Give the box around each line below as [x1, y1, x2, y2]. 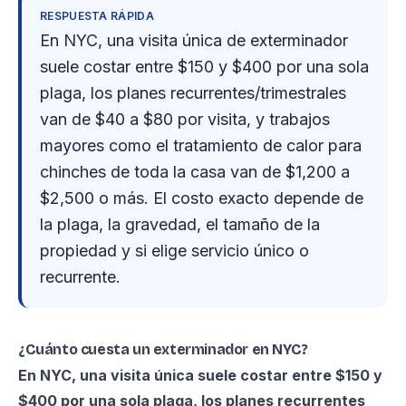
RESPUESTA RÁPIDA [40, 9, 154, 23]
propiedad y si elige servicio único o [40, 241, 309, 260]
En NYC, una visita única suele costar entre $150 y [18, 366, 382, 384]
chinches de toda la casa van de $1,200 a [40, 162, 350, 181]
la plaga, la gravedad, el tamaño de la [40, 215, 320, 234]
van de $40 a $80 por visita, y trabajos [40, 110, 330, 129]
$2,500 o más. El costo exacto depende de [40, 188, 363, 208]
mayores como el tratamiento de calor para [40, 136, 362, 155]
